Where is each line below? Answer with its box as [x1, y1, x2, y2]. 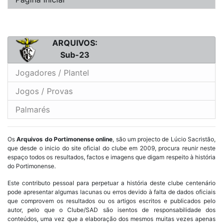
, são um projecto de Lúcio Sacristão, [112, 135, 216, 143]
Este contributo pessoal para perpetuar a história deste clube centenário [7, 179, 216, 187]
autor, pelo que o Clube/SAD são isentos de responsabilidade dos [7, 206, 216, 214]
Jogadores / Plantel [15, 67, 89, 78]
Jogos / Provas [15, 86, 73, 96]
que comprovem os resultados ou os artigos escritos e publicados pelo [7, 197, 216, 205]
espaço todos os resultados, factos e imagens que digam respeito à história [7, 153, 216, 161]
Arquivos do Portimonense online [16, 135, 113, 143]
